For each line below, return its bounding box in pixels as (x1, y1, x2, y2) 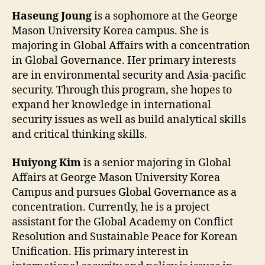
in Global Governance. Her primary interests (12, 54, 236, 68)
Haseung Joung (12, 9, 92, 24)
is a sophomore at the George (92, 9, 238, 24)
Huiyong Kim (12, 156, 81, 170)
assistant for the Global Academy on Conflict (12, 215, 233, 229)
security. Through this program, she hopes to (12, 83, 232, 98)
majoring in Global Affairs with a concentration (12, 39, 250, 53)
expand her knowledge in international (12, 98, 211, 112)
